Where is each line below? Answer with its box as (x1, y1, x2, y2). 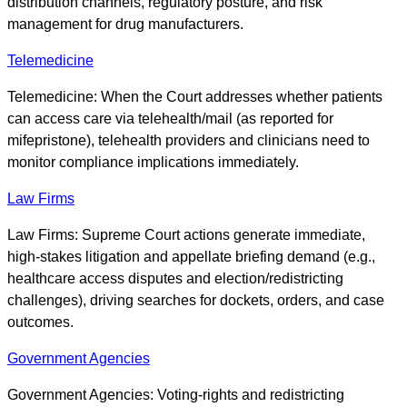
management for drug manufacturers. (7, 16, 243, 33)
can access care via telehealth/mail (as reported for (7, 111, 333, 127)
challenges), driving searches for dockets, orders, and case (7, 293, 384, 309)
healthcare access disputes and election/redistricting (7, 271, 343, 287)
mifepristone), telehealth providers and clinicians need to (7, 133, 370, 149)
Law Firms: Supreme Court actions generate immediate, (7, 227, 365, 243)
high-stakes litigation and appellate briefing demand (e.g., (7, 249, 375, 265)
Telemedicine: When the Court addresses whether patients (7, 89, 382, 105)
